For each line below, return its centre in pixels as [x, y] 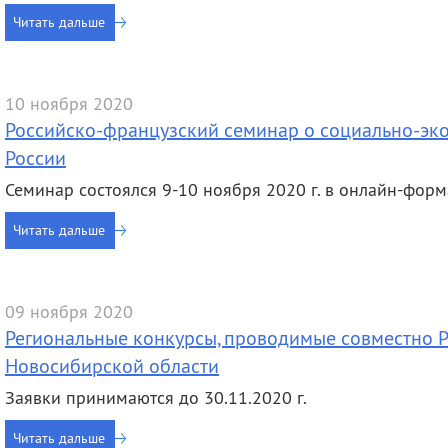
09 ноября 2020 [69, 311]
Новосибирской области [112, 365]
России [35, 157]
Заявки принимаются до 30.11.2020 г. [156, 397]
